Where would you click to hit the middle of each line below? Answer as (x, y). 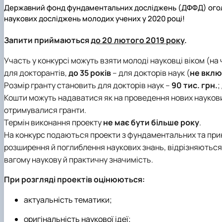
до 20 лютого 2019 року (138, 40)
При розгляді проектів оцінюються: (74, 180)
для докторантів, (36, 73)
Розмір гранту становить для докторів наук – (88, 85)
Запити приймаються (47, 40)
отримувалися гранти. (45, 110)
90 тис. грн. (194, 85)
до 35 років (90, 73)
